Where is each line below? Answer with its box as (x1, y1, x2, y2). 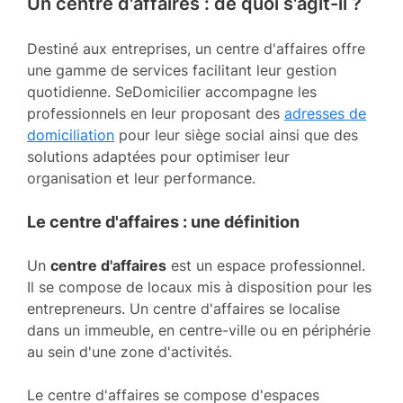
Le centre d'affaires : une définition (27, 212, 300, 231)
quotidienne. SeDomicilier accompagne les (27, 83, 317, 101)
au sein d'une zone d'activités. (27, 343, 232, 361)
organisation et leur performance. (27, 169, 255, 187)
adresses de (284, 104, 366, 122)
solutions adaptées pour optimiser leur (27, 148, 290, 166)
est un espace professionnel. (166, 256, 365, 274)
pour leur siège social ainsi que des (114, 126, 358, 144)
